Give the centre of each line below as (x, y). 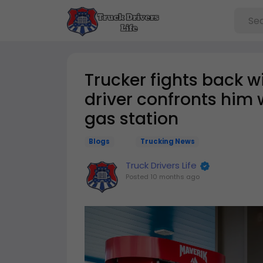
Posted (138, 177)
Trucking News (167, 141)
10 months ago (175, 177)
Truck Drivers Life (161, 165)
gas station (131, 119)
